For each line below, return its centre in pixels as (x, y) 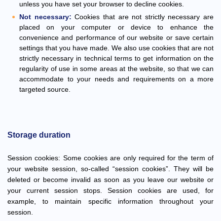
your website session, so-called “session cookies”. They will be (110, 169)
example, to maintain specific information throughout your (110, 201)
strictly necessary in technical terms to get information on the (116, 58)
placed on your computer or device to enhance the (116, 27)
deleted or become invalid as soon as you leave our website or (110, 180)
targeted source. (45, 89)
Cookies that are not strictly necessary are (142, 17)
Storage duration (39, 135)
